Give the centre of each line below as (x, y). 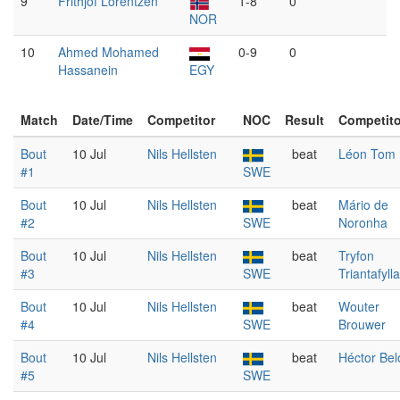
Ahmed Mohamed (108, 52)
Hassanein (88, 70)
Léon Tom (367, 154)
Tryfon (356, 255)
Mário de (363, 204)
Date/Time (103, 120)
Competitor (181, 120)
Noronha (363, 222)
